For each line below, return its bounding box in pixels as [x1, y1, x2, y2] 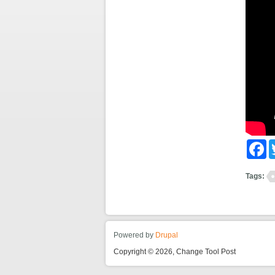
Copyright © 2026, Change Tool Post [114, 247, 236, 257]
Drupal [155, 230, 179, 239]
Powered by [114, 230, 156, 239]
